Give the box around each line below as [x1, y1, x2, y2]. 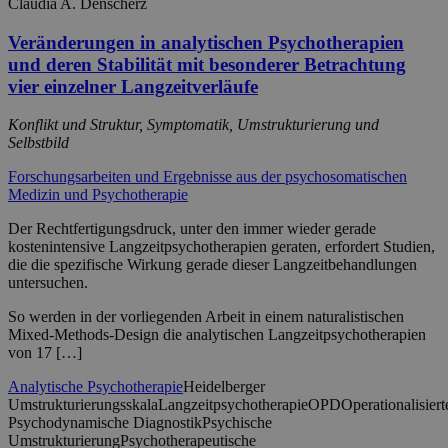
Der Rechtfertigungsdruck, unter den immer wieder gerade [8, 220, 376, 238]
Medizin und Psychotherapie [8, 186, 188, 204]
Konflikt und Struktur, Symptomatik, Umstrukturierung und [8, 116, 379, 134]
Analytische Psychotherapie [8, 378, 183, 396]
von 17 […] [8, 344, 82, 362]
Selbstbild [8, 134, 69, 152]
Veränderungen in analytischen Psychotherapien [8, 31, 404, 53]
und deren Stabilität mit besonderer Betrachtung [8, 53, 406, 75]
